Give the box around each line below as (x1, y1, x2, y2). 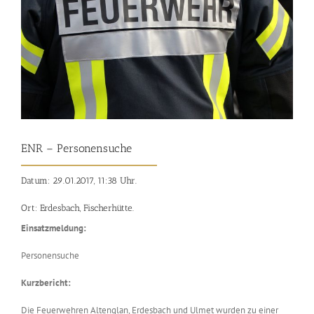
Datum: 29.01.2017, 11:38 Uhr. (21, 175, 137, 186)
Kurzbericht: (21, 277, 71, 289)
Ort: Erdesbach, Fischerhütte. (21, 203, 134, 214)
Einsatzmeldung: (21, 222, 88, 235)
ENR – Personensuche (21, 142, 132, 156)
